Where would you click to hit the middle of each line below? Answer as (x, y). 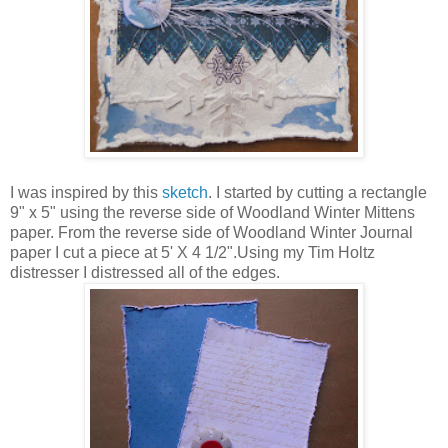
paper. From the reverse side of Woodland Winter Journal (211, 232)
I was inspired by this (86, 192)
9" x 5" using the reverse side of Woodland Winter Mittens (212, 212)
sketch (185, 192)
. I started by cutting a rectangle (317, 192)
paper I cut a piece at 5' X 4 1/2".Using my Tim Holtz (192, 252)
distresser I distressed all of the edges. (145, 272)
